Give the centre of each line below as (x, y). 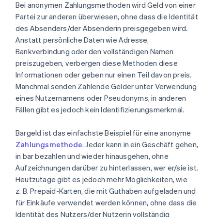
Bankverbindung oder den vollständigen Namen (95, 52)
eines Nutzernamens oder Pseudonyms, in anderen (101, 98)
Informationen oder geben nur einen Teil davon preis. (104, 75)
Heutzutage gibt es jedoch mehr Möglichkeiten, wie (101, 179)
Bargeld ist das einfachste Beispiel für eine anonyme (103, 133)
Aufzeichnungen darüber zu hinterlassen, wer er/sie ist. (107, 168)
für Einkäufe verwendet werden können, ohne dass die (106, 203)
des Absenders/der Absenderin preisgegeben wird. (102, 28)
